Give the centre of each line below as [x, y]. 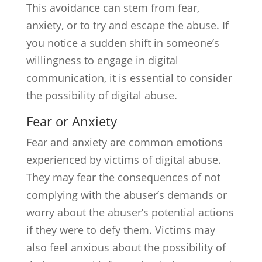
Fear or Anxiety [71, 121]
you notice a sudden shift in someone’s [123, 43]
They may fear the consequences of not [123, 177]
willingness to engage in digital [102, 60]
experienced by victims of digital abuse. [123, 160]
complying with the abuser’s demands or [126, 195]
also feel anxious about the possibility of [126, 247]
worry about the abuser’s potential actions [130, 212]
